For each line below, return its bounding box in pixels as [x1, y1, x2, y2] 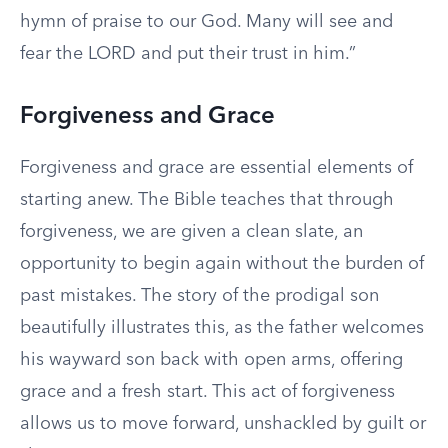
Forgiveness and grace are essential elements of [20, 159, 413, 177]
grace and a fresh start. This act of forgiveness [20, 383, 395, 401]
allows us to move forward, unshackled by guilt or [20, 415, 426, 433]
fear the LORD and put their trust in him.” [20, 45, 356, 63]
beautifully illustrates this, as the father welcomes [20, 319, 424, 337]
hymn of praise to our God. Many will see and [20, 13, 393, 31]
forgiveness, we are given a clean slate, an [20, 223, 363, 241]
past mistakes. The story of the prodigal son [20, 287, 379, 305]
